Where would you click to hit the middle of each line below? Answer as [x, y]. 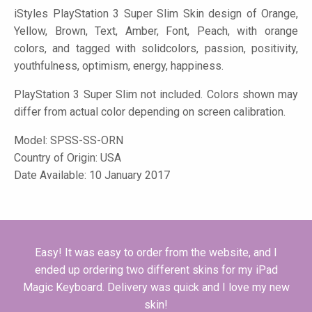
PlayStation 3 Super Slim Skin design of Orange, [173, 14]
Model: [32, 141]
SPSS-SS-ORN [87, 141]
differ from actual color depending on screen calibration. [150, 112]
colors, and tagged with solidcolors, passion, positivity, [156, 49]
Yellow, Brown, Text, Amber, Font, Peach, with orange [156, 31]
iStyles [31, 14]
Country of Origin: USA [68, 158]
